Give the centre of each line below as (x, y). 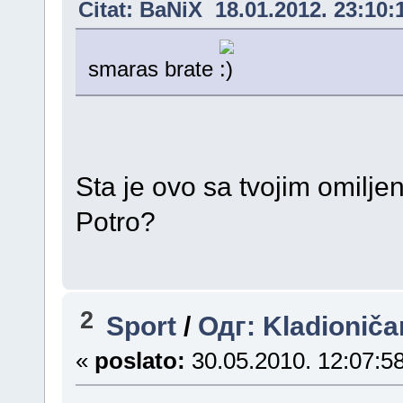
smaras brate (153, 69)
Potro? (115, 222)
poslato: (139, 360)
